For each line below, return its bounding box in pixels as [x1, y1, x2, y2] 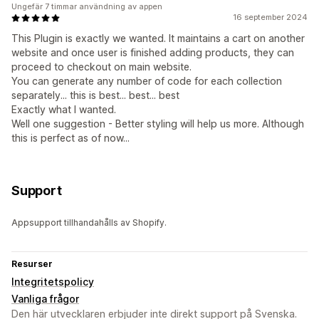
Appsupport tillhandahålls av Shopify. [11, 217, 167, 229]
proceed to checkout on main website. [11, 61, 192, 73]
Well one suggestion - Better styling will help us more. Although [11, 117, 304, 130]
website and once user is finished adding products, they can [11, 46, 294, 59]
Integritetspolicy [11, 276, 94, 288]
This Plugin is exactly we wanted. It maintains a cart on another [11, 32, 305, 45]
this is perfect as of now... [11, 132, 130, 145]
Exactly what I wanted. [11, 103, 116, 116]
